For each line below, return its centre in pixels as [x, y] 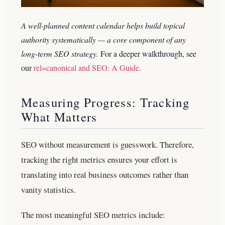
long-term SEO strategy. [60, 53]
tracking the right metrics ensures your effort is [99, 159]
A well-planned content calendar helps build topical [103, 25]
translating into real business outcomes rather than [105, 174]
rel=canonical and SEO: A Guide [86, 67]
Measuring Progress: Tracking [105, 102]
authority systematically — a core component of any [103, 39]
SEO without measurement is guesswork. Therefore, [107, 144]
